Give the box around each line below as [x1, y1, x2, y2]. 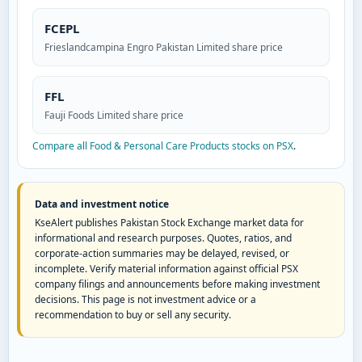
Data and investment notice [35, 197, 169, 212]
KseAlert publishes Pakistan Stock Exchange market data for [35, 216, 304, 230]
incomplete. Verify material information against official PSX [35, 262, 298, 276]
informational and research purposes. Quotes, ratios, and [35, 231, 292, 246]
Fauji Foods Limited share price [44, 108, 183, 123]
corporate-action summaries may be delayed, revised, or [35, 246, 289, 261]
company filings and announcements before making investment [35, 277, 320, 292]
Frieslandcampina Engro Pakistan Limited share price [44, 40, 283, 55]
